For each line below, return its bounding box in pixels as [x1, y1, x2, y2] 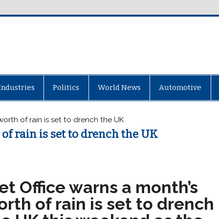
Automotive [159, 83, 202, 92]
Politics [53, 83, 80, 92]
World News [97, 83, 141, 92]
